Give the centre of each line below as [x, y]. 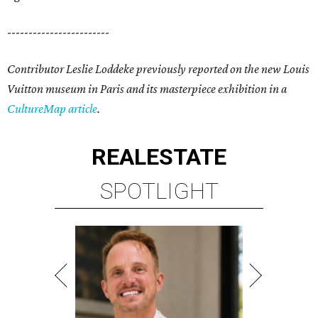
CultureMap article [52, 109]
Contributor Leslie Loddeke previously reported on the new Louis [158, 69]
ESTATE [186, 157]
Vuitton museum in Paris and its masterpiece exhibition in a [147, 89]
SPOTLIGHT [159, 191]
